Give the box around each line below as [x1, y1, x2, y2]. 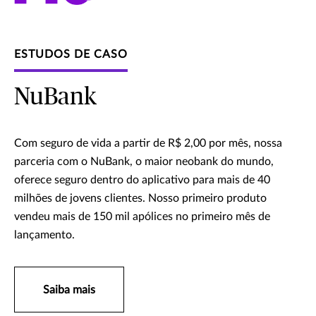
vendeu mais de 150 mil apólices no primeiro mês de [14, 211, 270, 223]
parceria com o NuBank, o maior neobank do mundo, [14, 156, 274, 168]
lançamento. [14, 229, 75, 241]
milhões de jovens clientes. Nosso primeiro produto [14, 193, 267, 205]
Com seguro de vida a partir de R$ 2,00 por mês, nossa [14, 138, 282, 150]
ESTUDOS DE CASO [14, 49, 128, 61]
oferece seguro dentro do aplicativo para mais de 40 [14, 174, 270, 186]
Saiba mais [43, 284, 95, 296]
